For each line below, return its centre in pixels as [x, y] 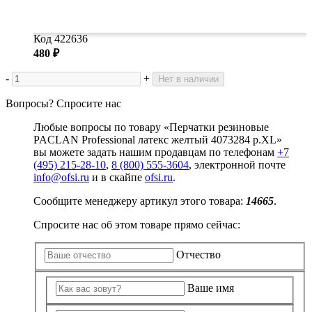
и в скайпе [117, 178]
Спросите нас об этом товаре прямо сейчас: [137, 225]
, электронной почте [237, 165]
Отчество [198, 255]
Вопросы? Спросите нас [63, 104]
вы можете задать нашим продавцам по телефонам [155, 153]
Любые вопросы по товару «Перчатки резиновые [151, 127]
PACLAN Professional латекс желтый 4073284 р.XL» [158, 140]
